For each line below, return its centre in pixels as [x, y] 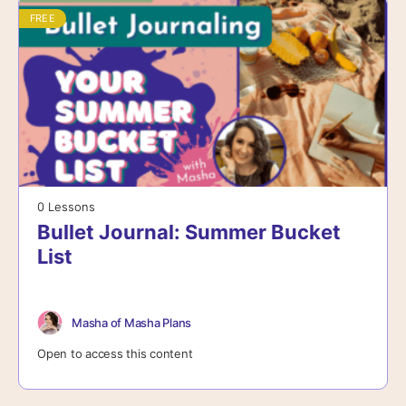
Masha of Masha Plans [132, 322]
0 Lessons [66, 207]
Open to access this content [115, 354]
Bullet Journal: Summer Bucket [189, 232]
